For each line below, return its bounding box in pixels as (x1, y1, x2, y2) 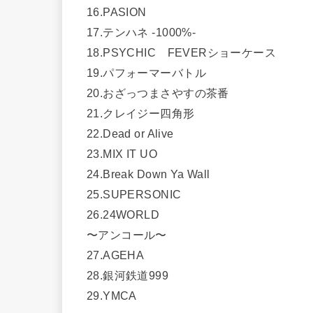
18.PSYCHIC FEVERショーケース (87, 45, 277, 59)
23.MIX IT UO (87, 147, 157, 160)
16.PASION (87, 5, 147, 18)
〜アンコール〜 (87, 228, 167, 241)
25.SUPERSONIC (87, 187, 182, 201)
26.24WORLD (87, 208, 160, 221)
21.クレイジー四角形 (87, 106, 195, 119)
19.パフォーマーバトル (87, 66, 206, 79)
